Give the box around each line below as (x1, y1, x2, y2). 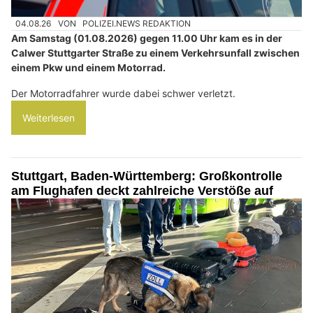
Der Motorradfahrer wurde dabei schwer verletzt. (11, 87, 235, 100)
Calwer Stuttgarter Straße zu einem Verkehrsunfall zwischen (11, 47, 300, 59)
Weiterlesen (22, 112, 75, 124)
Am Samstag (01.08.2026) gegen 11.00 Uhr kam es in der (11, 32, 282, 45)
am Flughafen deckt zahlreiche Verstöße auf (11, 184, 273, 198)
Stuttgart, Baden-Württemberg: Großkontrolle (11, 169, 282, 184)
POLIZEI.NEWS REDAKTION (82, 18, 191, 29)
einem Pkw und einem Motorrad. (11, 61, 166, 74)
